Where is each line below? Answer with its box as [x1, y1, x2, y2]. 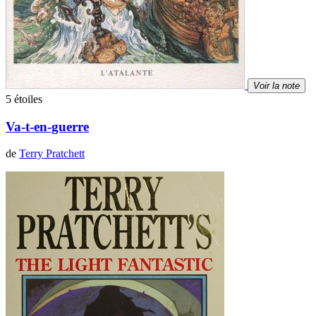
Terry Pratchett [19, 147, 85, 160]
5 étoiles [6, 92, 42, 105]
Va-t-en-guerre [6, 119, 89, 134]
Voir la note [253, 80, 300, 91]
